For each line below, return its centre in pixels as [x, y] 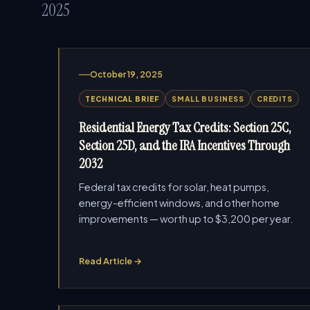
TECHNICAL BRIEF [122, 99]
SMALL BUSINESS [208, 99]
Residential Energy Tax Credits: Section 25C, [185, 127]
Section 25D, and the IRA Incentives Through [184, 145]
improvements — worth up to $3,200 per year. [186, 219]
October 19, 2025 [126, 74]
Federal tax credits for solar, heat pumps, [174, 187]
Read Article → [110, 261]
